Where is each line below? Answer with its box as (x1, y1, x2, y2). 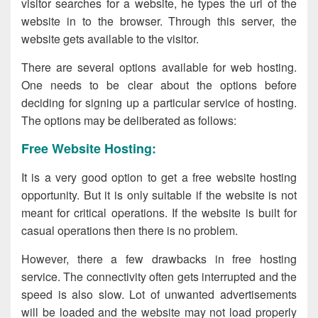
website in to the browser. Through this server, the (21, 13, 297, 30)
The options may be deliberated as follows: (21, 112, 236, 129)
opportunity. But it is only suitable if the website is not (21, 186, 297, 203)
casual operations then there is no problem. (21, 221, 238, 238)
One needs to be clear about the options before (21, 77, 297, 94)
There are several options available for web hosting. (21, 59, 297, 76)
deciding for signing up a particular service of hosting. (21, 94, 297, 111)
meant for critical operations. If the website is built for (21, 204, 297, 221)
